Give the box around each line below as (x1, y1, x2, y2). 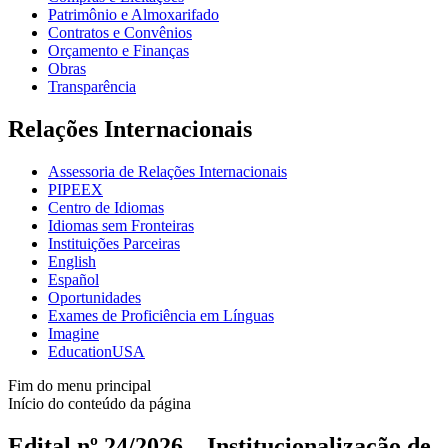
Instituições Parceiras (48, 234, 180, 252)
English (48, 252, 96, 270)
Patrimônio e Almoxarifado (48, 6, 219, 24)
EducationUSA (48, 342, 145, 360)
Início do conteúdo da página (8, 394, 191, 412)
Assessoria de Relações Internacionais (48, 162, 287, 180)
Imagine (48, 324, 99, 342)
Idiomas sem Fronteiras (48, 216, 194, 234)
